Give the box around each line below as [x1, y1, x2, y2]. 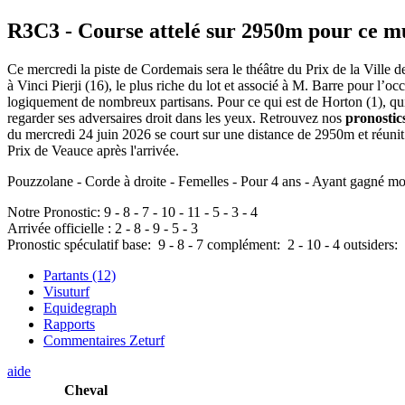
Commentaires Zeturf [43, 333, 165, 349]
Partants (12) [43, 268, 116, 284]
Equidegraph [43, 300, 117, 316]
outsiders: [344, 237, 401, 253]
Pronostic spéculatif [7, 237, 118, 253]
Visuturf [43, 284, 89, 300]
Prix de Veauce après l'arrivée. [7, 143, 179, 159]
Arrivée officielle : [7, 221, 115, 237]
